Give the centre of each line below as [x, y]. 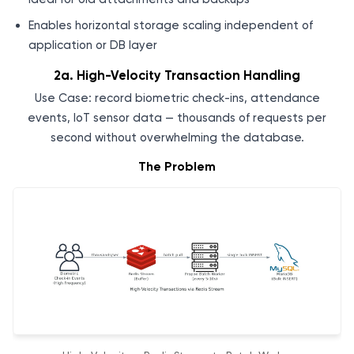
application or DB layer [93, 45]
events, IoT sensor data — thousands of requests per [177, 117]
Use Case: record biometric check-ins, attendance [177, 98]
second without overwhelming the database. [177, 137]
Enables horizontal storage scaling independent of [171, 26]
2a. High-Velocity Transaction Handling [177, 76]
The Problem [177, 167]
